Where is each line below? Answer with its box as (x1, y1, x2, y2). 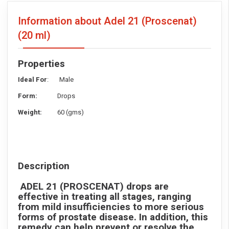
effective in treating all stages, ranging (18, 190, 191, 204)
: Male (47, 75, 74, 85)
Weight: (18, 107, 56, 118)
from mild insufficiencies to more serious (18, 200, 204, 215)
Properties (18, 57, 65, 72)
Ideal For (18, 75, 47, 85)
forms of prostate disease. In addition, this (18, 210, 208, 225)
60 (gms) (56, 107, 84, 118)
